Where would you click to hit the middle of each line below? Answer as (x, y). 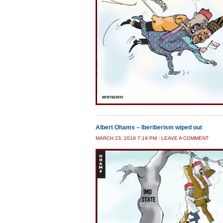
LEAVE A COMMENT (185, 138)
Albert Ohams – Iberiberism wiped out (149, 128)
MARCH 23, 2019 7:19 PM (126, 138)
